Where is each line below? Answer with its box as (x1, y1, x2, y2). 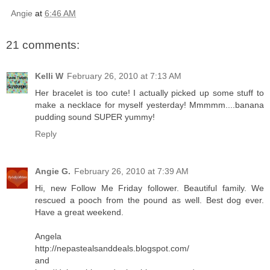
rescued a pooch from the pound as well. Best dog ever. (35, 195, 264, 206)
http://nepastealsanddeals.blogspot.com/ (35, 243, 189, 254)
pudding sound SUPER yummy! (35, 112, 155, 122)
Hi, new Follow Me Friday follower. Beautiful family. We (35, 183, 264, 193)
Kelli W (35, 71, 63, 81)
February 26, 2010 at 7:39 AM (74, 166, 189, 177)
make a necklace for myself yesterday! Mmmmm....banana (35, 100, 264, 110)
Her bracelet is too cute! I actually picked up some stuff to (35, 88, 264, 98)
